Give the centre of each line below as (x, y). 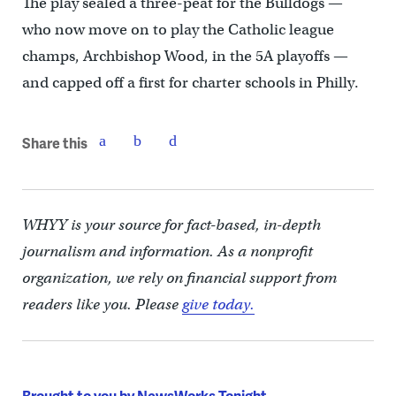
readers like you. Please (102, 304)
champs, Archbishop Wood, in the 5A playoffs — (185, 56)
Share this (54, 143)
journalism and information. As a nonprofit (167, 251)
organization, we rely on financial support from (179, 278)
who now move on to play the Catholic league (178, 29)
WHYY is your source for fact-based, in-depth (171, 225)
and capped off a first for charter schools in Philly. (190, 82)
